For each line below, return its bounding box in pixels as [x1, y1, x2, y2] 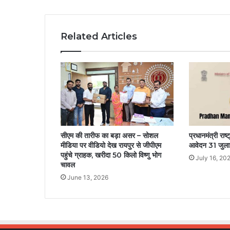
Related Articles [61, 30, 137, 42]
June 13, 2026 [67, 173, 108, 181]
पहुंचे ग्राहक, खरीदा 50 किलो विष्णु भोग [61, 150, 161, 160]
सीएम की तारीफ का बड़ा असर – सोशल [61, 130, 158, 140]
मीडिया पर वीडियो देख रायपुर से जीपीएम [61, 140, 161, 150]
